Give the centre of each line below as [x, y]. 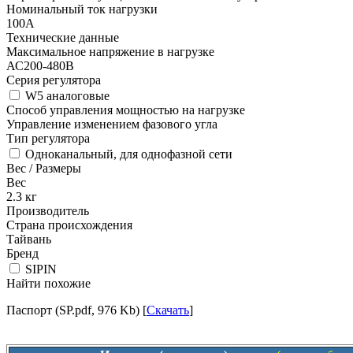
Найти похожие [48, 283]
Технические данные [63, 37]
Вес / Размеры [44, 168]
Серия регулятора [54, 80]
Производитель [48, 210]
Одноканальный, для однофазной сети [127, 154]
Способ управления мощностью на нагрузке [126, 110]
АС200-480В [40, 65]
